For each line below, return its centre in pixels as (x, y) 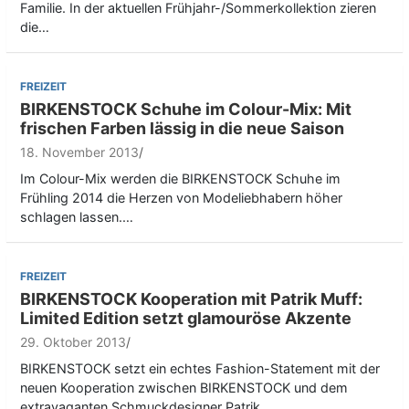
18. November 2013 (79, 152)
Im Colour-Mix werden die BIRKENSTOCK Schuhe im (180, 179)
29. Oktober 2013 (73, 342)
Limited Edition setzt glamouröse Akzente (186, 319)
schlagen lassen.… (77, 217)
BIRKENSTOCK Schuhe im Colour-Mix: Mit (186, 110)
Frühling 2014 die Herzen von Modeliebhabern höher (181, 198)
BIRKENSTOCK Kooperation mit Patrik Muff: (191, 299)
